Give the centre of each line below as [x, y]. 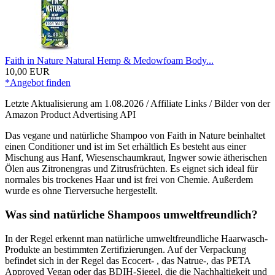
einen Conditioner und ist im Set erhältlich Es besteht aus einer [126, 147]
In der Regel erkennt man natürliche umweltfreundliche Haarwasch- [136, 238]
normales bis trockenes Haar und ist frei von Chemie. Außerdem [129, 180]
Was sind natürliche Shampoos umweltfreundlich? [131, 215]
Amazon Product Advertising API [70, 115]
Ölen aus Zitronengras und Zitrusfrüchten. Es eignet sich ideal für [131, 169]
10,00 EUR [27, 72]
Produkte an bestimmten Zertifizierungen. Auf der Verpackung [126, 249]
